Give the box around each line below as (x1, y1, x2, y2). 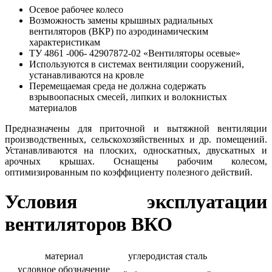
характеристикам (29, 36, 100, 47)
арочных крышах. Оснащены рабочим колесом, (5, 155, 267, 166)
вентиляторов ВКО (5, 213, 172, 236)
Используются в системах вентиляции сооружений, (29, 58, 244, 69)
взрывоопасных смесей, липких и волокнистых (29, 91, 227, 102)
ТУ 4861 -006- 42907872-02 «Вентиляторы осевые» (29, 47, 240, 58)
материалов (29, 102, 77, 113)
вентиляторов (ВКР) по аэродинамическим (29, 25, 208, 36)
